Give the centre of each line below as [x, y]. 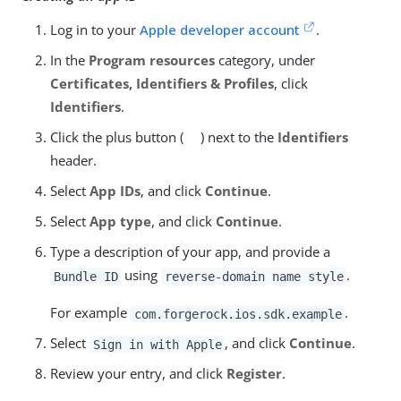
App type [120, 222]
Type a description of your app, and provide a [190, 252]
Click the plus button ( [117, 137]
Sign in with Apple [157, 344]
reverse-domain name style [254, 276]
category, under [265, 60]
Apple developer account [220, 30]
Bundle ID [85, 276]
